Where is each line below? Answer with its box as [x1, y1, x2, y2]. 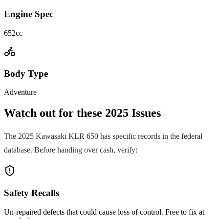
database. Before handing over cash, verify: [4, 146, 137, 154]
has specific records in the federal [98, 132, 202, 141]
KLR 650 [68, 132, 98, 141]
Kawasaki [36, 132, 66, 141]
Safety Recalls [4, 187, 59, 198]
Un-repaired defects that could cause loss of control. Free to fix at [4, 207, 204, 216]
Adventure [4, 88, 37, 97]
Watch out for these [4, 107, 105, 120]
